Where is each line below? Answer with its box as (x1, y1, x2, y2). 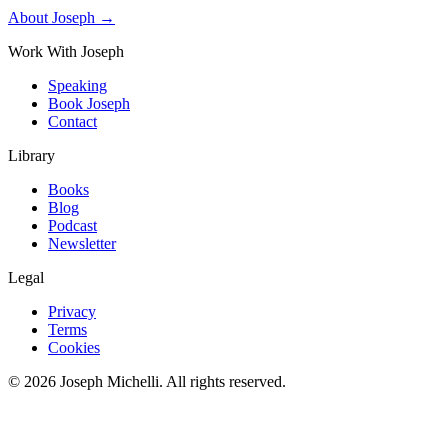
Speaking (48, 76, 107, 94)
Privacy (48, 302, 96, 320)
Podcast (48, 216, 97, 234)
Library (8, 146, 55, 164)
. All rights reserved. (159, 372, 286, 390)
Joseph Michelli (60, 372, 159, 390)
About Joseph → (8, 8, 115, 26)
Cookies (48, 338, 100, 356)
